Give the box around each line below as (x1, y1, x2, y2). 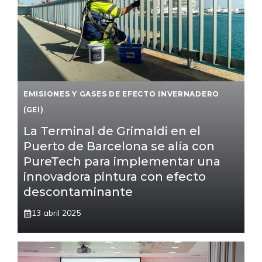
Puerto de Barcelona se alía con (23, 139, 215, 154)
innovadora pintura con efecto (23, 170, 206, 184)
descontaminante (23, 185, 133, 199)
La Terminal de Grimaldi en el (23, 124, 201, 139)
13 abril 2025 (32, 208, 81, 219)
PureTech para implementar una (23, 154, 220, 169)
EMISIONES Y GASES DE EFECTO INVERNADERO (23, 89, 220, 99)
